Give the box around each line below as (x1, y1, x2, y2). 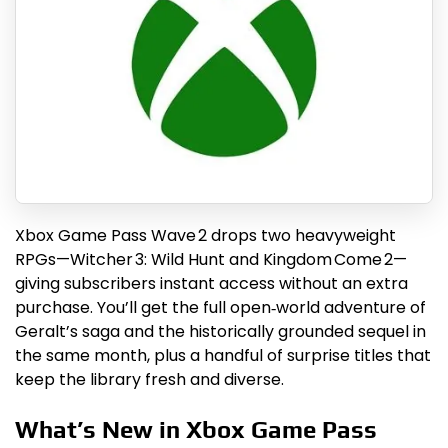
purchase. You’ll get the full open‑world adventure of (15, 296, 426, 320)
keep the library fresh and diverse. (15, 368, 284, 392)
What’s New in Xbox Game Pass (15, 416, 377, 444)
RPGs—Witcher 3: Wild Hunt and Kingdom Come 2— (15, 248, 407, 272)
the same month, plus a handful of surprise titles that (15, 344, 431, 368)
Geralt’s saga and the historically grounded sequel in (15, 320, 426, 344)
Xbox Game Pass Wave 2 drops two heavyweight (15, 224, 396, 248)
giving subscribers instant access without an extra (15, 272, 408, 296)
